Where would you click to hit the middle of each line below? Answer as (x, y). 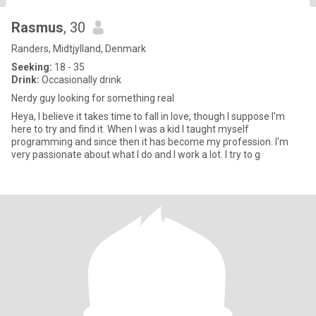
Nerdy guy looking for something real (93, 98)
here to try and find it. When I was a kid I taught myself (130, 129)
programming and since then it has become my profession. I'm (150, 142)
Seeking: (32, 67)
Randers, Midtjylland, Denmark (79, 49)
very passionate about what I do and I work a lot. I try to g (243, 154)
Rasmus (37, 28)
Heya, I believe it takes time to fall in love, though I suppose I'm (148, 116)
